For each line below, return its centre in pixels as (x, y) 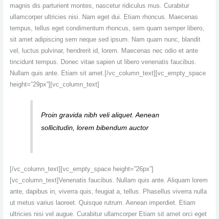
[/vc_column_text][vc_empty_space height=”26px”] (81, 169)
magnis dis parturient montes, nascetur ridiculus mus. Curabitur (99, 5)
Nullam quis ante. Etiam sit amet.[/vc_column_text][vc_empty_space (108, 73)
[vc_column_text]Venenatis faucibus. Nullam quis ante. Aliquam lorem (109, 180)
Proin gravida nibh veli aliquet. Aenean (100, 115)
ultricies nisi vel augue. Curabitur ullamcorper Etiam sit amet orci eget (108, 214)
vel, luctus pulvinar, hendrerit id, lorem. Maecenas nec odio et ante (104, 50)
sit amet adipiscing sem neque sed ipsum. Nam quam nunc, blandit (105, 39)
